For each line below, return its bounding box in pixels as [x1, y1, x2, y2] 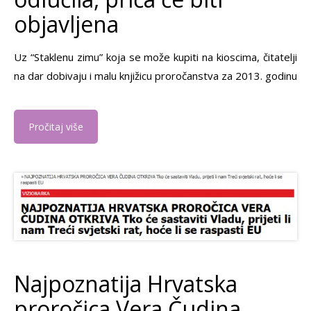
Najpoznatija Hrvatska [14, 269, 237, 299]
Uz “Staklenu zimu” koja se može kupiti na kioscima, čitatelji [14, 50, 297, 65]
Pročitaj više [28, 120, 83, 134]
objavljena [14, 9, 119, 40]
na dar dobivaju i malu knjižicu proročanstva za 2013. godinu [14, 69, 297, 83]
